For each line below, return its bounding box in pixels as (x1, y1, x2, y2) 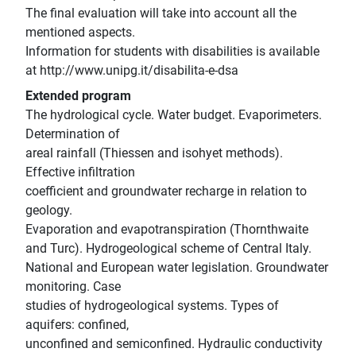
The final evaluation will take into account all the (25, 6, 296, 21)
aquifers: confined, (25, 317, 129, 333)
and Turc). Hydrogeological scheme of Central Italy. (25, 241, 311, 257)
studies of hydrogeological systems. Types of (25, 298, 279, 314)
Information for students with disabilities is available (25, 44, 319, 60)
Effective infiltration (25, 164, 135, 180)
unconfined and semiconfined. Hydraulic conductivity (25, 336, 323, 352)
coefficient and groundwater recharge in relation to (25, 184, 307, 199)
